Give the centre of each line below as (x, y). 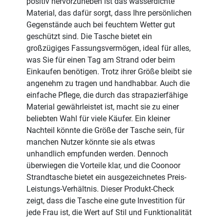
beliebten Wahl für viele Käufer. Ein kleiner (99, 119)
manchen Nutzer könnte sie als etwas (91, 142)
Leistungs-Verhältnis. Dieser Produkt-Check (100, 189)
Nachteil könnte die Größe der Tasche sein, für (106, 131)
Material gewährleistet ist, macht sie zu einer (103, 107)
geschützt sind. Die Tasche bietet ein (89, 37)
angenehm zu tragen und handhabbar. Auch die (108, 84)
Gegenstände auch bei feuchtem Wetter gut (101, 25)
